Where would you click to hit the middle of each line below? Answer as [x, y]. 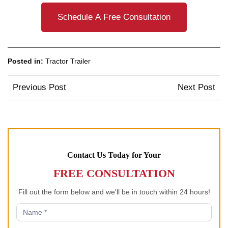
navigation [41, 111]
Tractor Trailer [68, 61]
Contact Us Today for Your [114, 155]
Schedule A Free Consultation [114, 17]
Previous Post [39, 87]
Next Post [196, 87]
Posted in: [26, 61]
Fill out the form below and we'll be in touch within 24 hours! [114, 192]
